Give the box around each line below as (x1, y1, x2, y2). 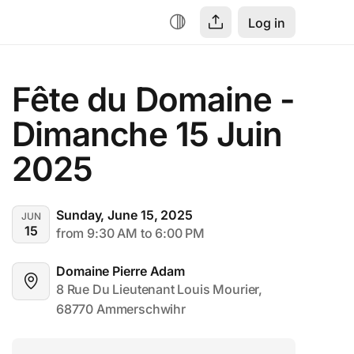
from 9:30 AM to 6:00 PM (56, 224, 205, 241)
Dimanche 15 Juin (12, 114, 283, 154)
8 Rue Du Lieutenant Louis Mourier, (56, 281, 263, 297)
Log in (248, 15, 285, 31)
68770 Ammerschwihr (56, 301, 186, 317)
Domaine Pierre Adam (56, 263, 186, 279)
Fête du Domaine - (12, 79, 296, 119)
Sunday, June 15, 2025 (56, 206, 193, 223)
